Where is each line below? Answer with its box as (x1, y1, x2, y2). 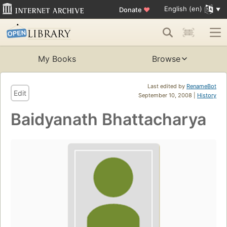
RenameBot (186, 83, 216, 90)
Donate (119, 5, 143, 14)
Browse (152, 54, 180, 64)
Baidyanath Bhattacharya (11, 109, 206, 130)
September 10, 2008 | (138, 92, 197, 99)
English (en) (164, 5, 202, 13)
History (197, 92, 216, 99)
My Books (37, 54, 76, 64)
